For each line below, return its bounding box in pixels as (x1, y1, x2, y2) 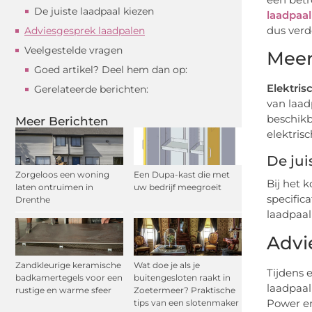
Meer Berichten (15, 114, 109, 128)
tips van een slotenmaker (134, 297, 239, 309)
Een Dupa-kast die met (134, 169, 230, 180)
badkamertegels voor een (15, 272, 123, 283)
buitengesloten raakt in (134, 272, 231, 283)
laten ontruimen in (15, 182, 93, 193)
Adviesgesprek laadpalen (24, 24, 145, 37)
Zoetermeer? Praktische (134, 285, 235, 296)
